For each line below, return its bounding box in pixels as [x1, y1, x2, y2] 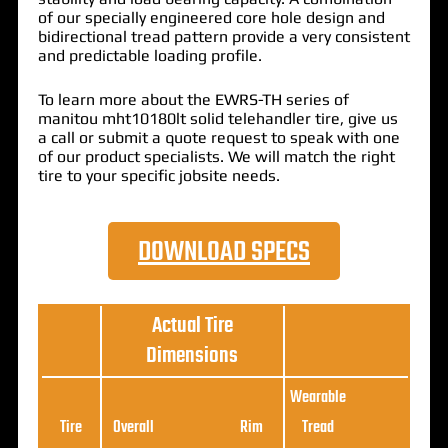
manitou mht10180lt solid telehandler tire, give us [37, 108, 398, 128]
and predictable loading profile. [37, 45, 262, 65]
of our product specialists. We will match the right [37, 146, 395, 166]
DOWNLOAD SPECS [138, 236, 310, 268]
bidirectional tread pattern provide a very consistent [37, 26, 410, 46]
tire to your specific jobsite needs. [37, 165, 280, 185]
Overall [112, 417, 154, 437]
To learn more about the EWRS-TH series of [37, 89, 349, 109]
